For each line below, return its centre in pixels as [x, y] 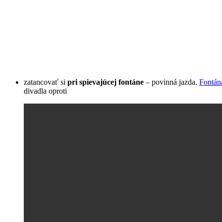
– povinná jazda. [171, 82]
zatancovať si [46, 82]
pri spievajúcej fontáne [106, 82]
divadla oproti [45, 91]
